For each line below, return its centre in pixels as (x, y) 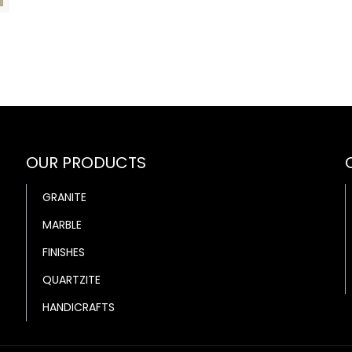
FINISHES (63, 253)
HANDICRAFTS (78, 308)
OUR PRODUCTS (86, 163)
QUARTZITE (71, 280)
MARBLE (62, 225)
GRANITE (64, 198)
